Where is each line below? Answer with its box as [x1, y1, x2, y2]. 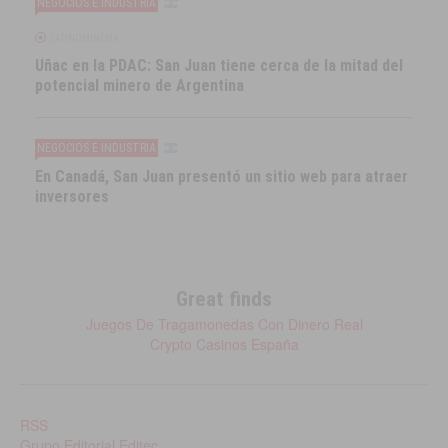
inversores [35, 186, 110, 206]
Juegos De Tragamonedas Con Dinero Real [85, 313, 363, 334]
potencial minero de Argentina [35, 75, 245, 95]
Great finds [176, 286, 272, 311]
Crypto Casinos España [149, 333, 299, 354]
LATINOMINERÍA [50, 32, 120, 44]
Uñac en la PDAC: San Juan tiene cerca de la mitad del [35, 55, 404, 75]
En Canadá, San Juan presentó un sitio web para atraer [35, 166, 409, 186]
